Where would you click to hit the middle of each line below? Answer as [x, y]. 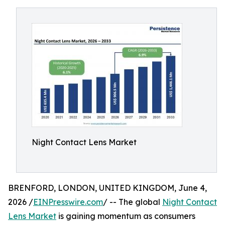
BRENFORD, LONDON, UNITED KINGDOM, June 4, [107, 188]
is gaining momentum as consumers [126, 216]
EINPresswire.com [68, 202]
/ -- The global [133, 202]
